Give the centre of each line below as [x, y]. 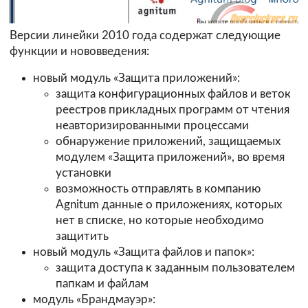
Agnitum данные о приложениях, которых [169, 205]
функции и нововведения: [79, 51]
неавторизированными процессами [153, 126]
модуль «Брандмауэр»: [94, 300]
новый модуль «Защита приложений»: [136, 78]
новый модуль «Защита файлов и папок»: [143, 252]
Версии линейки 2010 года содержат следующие [145, 35]
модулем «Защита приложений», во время [170, 157]
